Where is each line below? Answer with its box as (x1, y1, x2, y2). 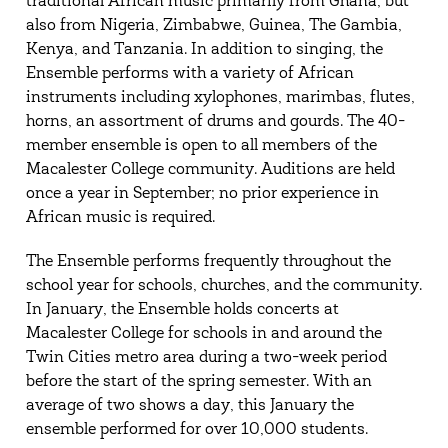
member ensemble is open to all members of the (25, 137, 377, 154)
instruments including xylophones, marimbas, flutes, (25, 89, 415, 106)
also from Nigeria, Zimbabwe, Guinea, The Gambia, (25, 17, 402, 34)
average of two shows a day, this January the (25, 397, 354, 414)
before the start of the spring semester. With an (25, 373, 372, 390)
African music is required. (25, 209, 215, 226)
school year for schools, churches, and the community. (25, 277, 422, 294)
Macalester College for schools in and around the (25, 325, 382, 342)
